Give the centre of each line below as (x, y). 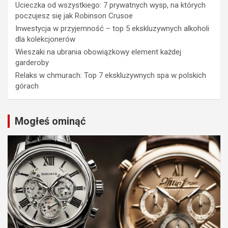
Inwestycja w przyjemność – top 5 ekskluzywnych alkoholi (112, 28)
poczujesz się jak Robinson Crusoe (74, 16)
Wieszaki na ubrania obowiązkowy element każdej (98, 52)
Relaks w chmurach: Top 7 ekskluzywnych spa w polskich (111, 75)
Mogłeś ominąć (50, 121)
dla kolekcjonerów (45, 39)
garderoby (32, 62)
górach (27, 86)
